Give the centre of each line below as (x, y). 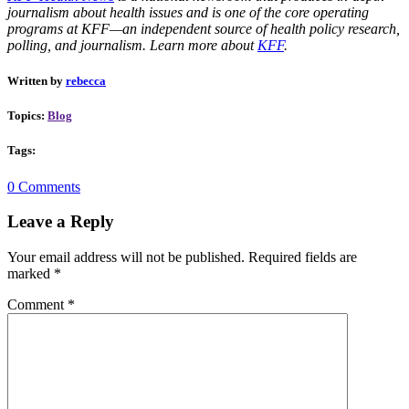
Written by (37, 81)
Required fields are (303, 257)
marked (31, 273)
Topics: (27, 116)
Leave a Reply (61, 222)
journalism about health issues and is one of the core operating (188, 12)
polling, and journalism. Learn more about (132, 45)
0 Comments (44, 186)
